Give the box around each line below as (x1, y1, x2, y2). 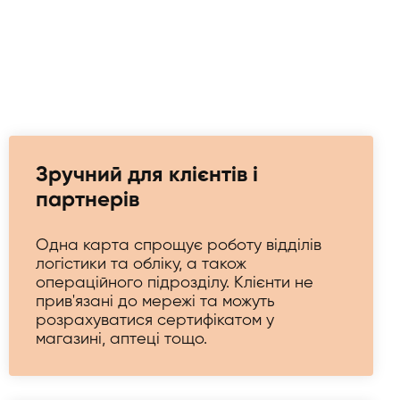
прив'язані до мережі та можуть (36, 294, 275, 310)
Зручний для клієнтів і (36, 164, 258, 186)
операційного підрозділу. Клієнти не (36, 275, 313, 291)
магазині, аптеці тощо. (36, 331, 207, 347)
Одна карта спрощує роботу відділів (36, 237, 321, 254)
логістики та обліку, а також (36, 256, 246, 272)
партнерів (36, 189, 139, 211)
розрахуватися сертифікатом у (36, 312, 274, 329)
